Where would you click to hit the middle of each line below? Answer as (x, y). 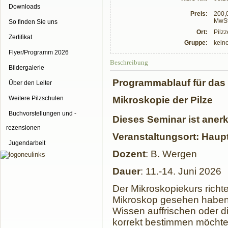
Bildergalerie (26, 68)
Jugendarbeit (27, 143)
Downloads (24, 7)
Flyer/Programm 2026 (39, 52)
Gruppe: (196, 42)
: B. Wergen (171, 154)
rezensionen (23, 128)
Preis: (199, 14)
